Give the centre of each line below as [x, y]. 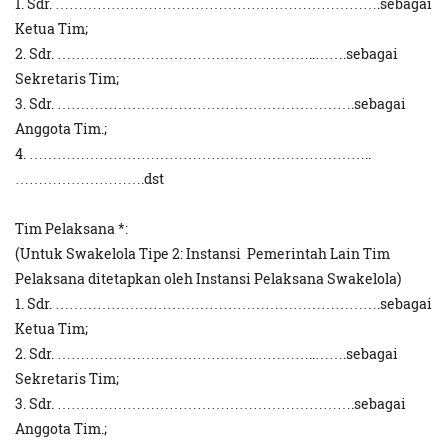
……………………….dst [89, 179]
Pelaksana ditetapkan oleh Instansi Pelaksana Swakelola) [208, 279]
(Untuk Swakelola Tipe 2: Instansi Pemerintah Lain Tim [202, 254]
